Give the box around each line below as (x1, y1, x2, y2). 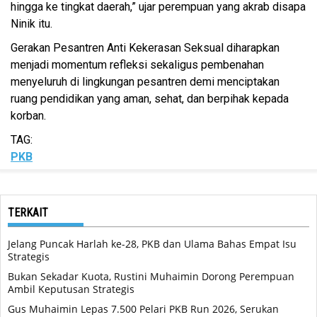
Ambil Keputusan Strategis (8, 282, 134, 296)
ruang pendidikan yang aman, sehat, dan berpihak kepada (11, 92, 289, 106)
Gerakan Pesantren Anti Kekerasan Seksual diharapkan (11, 41, 279, 55)
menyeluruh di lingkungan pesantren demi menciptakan (11, 75, 279, 89)
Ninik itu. (11, 17, 52, 31)
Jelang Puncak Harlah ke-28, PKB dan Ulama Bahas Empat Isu (8, 237, 296, 251)
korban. (11, 109, 46, 123)
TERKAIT (8, 206, 48, 220)
